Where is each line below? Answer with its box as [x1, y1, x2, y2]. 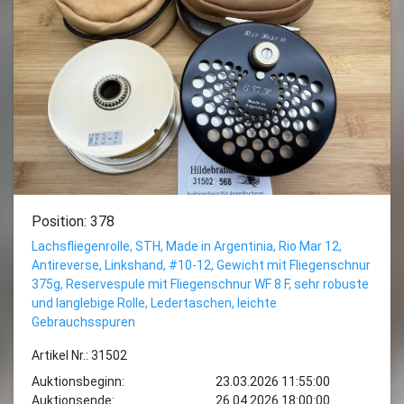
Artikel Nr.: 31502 [32, 347, 127, 363]
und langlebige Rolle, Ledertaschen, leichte [32, 295, 277, 310]
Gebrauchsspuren [32, 314, 135, 329]
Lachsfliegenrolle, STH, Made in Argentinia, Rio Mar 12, [32, 238, 342, 253]
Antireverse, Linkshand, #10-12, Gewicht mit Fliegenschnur [32, 257, 371, 272]
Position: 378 [32, 212, 115, 230]
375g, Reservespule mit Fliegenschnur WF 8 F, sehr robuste [32, 276, 369, 291]
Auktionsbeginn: [32, 373, 124, 389]
